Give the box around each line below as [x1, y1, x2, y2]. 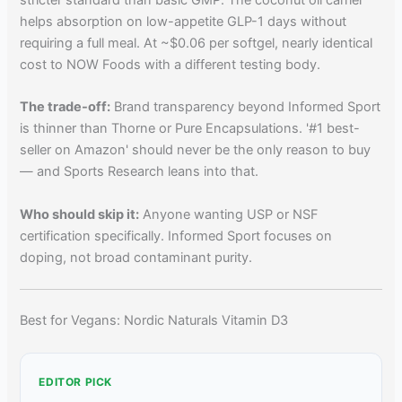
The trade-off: [20, 99, 111, 116]
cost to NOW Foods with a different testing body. [20, 56, 321, 73]
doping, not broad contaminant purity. [20, 249, 253, 266]
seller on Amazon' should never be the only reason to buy [20, 142, 371, 159]
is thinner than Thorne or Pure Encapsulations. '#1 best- [20, 120, 361, 137]
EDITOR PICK [39, 374, 113, 389]
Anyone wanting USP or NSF [139, 205, 319, 223]
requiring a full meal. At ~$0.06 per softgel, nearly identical [20, 34, 373, 51]
